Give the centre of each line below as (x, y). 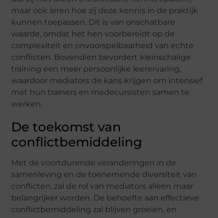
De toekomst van (66, 127)
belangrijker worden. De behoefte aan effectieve (105, 198)
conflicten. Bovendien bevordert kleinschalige (101, 57)
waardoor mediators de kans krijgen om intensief (107, 80)
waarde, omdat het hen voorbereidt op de (93, 34)
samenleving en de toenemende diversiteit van (104, 174)
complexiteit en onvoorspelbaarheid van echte (103, 45)
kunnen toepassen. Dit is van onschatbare (93, 22)
